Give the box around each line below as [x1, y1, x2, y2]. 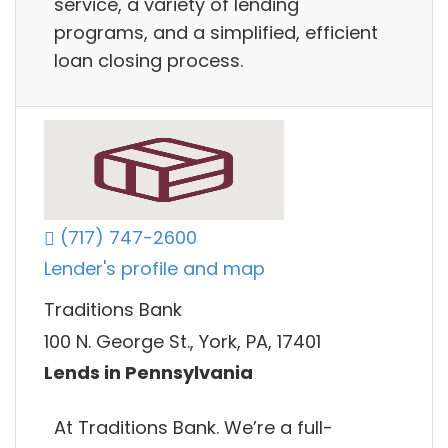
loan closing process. [54, 47, 243, 73]
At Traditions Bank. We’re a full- [54, 414, 333, 440]
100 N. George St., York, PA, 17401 [44, 328, 321, 354]
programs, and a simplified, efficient [54, 19, 378, 45]
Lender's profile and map [44, 256, 265, 282]
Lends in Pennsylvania [44, 360, 253, 386]
